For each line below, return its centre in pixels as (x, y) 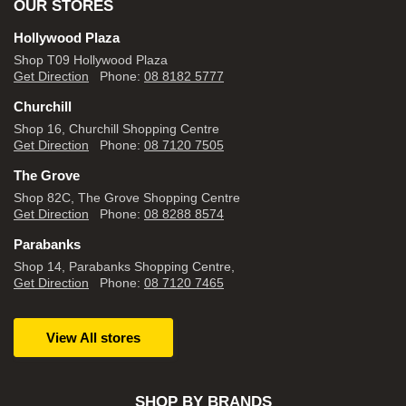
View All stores (93, 338)
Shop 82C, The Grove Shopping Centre (127, 198)
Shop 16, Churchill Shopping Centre (116, 129)
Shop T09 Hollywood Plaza (91, 60)
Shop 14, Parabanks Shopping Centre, (124, 266)
